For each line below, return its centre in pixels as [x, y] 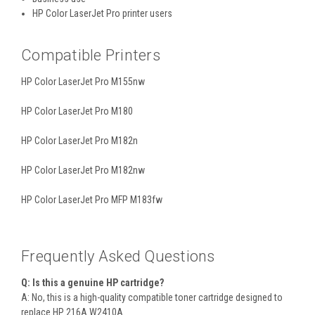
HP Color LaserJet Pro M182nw [83, 171]
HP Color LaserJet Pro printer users [103, 14]
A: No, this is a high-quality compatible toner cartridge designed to [152, 298]
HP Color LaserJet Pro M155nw [83, 82]
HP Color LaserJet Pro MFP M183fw [92, 200]
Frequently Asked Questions [118, 257]
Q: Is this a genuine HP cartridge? [92, 283]
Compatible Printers [91, 56]
